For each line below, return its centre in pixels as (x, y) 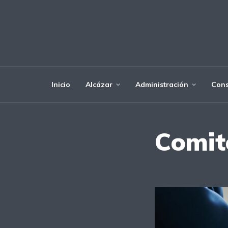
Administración (162, 84)
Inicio (61, 84)
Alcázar (99, 84)
